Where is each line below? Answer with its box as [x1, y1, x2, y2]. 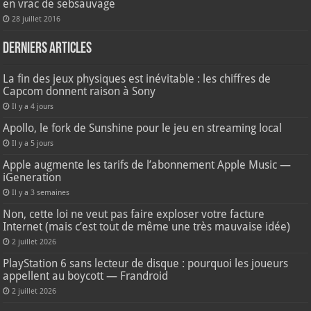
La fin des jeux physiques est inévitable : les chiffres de [3, 72, 271, 86]
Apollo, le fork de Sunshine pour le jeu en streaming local [3, 121, 283, 135]
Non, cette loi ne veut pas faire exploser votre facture [3, 208, 265, 221]
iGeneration [3, 171, 62, 185]
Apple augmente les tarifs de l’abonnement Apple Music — [3, 158, 292, 172]
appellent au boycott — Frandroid [3, 269, 169, 283]
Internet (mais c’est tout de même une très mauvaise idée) [3, 220, 291, 234]
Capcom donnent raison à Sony [3, 85, 156, 99]
